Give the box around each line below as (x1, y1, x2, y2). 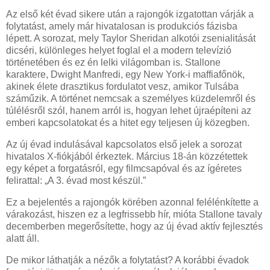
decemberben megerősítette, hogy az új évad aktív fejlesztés (6, 221, 263, 231)
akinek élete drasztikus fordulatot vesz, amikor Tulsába (6, 81, 239, 92)
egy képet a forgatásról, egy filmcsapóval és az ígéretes (6, 163, 242, 174)
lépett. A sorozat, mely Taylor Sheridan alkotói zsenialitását (6, 33, 256, 44)
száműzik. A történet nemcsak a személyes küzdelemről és (6, 93, 256, 104)
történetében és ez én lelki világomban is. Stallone (6, 57, 221, 68)
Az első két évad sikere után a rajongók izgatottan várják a (6, 9, 254, 20)
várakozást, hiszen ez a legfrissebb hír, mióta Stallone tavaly (6, 209, 262, 219)
